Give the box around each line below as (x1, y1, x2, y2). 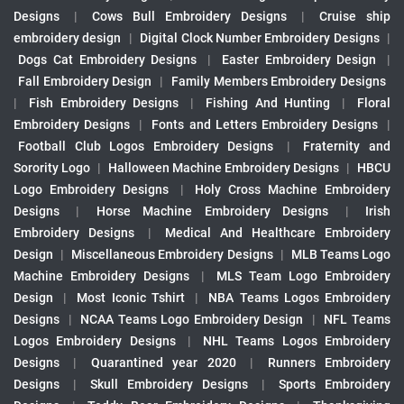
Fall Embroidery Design (18, 74, 152, 88)
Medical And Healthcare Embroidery (165, 225, 390, 240)
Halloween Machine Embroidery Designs (108, 161, 339, 175)
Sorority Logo (14, 161, 90, 175)
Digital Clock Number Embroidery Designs (140, 31, 380, 45)
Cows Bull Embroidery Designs (92, 9, 287, 23)
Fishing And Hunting (205, 96, 331, 110)
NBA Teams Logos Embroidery (208, 290, 391, 305)
